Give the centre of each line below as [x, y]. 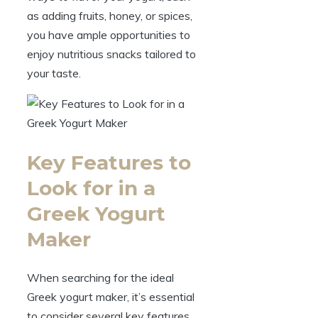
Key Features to [109, 162]
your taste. [54, 73]
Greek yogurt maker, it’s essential [111, 296]
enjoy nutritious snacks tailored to [111, 54]
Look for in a [91, 188]
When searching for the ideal [100, 277]
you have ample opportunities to [109, 35]
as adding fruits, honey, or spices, [110, 16]
